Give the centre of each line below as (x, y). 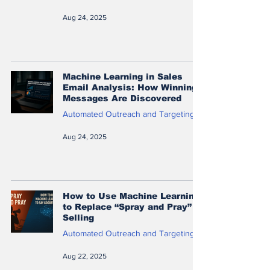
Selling (78, 217)
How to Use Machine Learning (131, 196)
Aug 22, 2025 (85, 256)
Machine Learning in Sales (123, 76)
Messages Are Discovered (122, 98)
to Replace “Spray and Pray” (127, 206)
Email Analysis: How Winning (130, 87)
